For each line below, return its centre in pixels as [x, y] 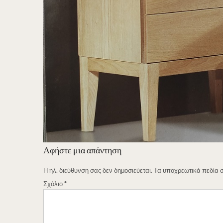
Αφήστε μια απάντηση [82, 150]
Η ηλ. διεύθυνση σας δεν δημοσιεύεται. [98, 170]
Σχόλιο [54, 183]
